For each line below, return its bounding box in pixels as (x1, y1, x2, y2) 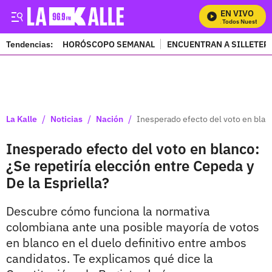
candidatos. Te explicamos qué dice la (6, 250, 213, 267)
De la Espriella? (6, 173, 109, 192)
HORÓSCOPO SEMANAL (63, 38, 155, 50)
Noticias (50, 113, 83, 124)
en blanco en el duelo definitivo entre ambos (6, 234, 246, 251)
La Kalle (6, 113, 37, 124)
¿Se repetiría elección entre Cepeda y (6, 156, 254, 175)
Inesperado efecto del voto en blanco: (6, 139, 260, 158)
